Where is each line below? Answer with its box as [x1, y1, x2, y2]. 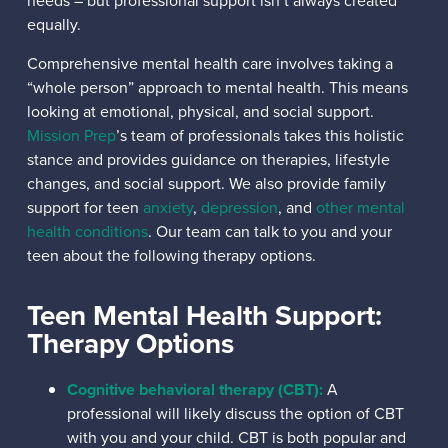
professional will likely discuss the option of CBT [66, 402, 404, 426]
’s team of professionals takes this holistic [115, 123, 404, 147]
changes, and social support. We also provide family [26, 171, 386, 195]
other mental [315, 195, 405, 219]
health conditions [26, 219, 148, 243]
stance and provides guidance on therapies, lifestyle [26, 147, 390, 171]
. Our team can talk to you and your [147, 219, 392, 243]
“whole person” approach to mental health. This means [26, 75, 408, 99]
